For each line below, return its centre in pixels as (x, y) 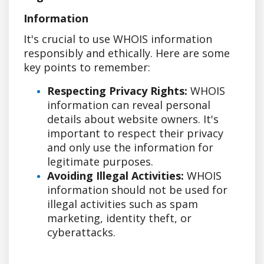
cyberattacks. (81, 232)
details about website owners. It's (133, 119)
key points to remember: (87, 67)
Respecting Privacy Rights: (117, 90)
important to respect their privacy (135, 133)
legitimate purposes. (100, 161)
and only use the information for (130, 147)
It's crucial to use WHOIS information (118, 39)
